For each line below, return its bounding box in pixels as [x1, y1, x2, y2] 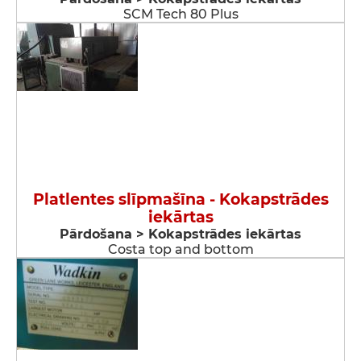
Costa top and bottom [107, 242, 254, 257]
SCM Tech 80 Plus [122, 6, 239, 22]
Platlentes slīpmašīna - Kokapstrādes [32, 190, 329, 209]
